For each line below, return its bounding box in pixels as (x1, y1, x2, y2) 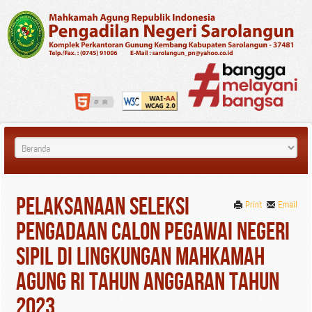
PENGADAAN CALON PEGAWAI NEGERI (16, 217, 290, 248)
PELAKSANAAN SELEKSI (16, 192, 189, 223)
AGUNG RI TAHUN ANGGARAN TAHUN (16, 267, 279, 298)
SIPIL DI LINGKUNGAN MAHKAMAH (16, 242, 265, 273)
